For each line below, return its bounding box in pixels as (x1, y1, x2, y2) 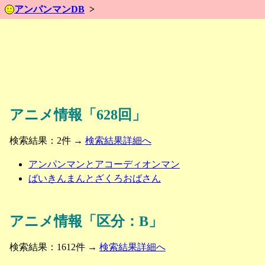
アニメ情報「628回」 (9, 107, 146, 123)
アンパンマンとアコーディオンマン (28, 159, 180, 170)
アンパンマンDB (14, 4, 85, 14)
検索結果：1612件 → (9, 242, 99, 253)
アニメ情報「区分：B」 (9, 214, 163, 230)
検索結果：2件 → (9, 135, 85, 146)
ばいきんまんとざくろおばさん (28, 173, 161, 184)
